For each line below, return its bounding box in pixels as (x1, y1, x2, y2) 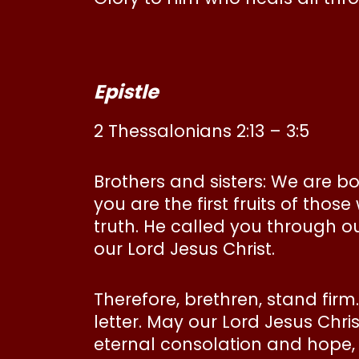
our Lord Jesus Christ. (94, 236, 280, 260)
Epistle (94, 78, 159, 105)
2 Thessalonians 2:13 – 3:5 (94, 119, 309, 143)
